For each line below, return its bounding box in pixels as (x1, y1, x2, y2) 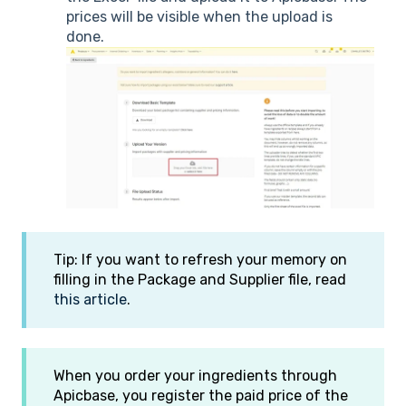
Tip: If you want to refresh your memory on (53, 250, 347, 268)
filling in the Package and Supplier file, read (53, 270, 346, 288)
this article (53, 290, 127, 308)
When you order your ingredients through (53, 367, 337, 385)
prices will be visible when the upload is (66, 8, 333, 26)
